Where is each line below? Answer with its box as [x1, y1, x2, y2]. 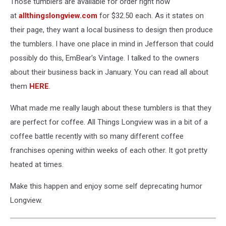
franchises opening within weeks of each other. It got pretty [10, 146, 207, 155]
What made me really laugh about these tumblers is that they [10, 103, 211, 112]
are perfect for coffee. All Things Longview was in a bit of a [10, 118, 208, 127]
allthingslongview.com [19, 11, 97, 20]
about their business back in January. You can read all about [10, 68, 208, 77]
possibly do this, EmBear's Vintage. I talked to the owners [10, 53, 199, 63]
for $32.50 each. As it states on [97, 11, 204, 20]
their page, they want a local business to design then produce [10, 25, 213, 34]
